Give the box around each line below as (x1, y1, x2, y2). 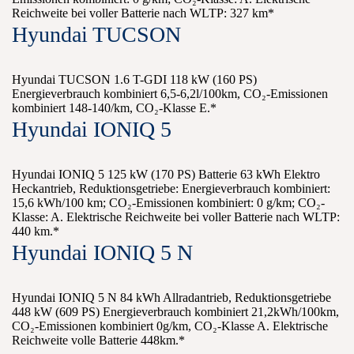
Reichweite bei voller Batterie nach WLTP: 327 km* (12, 6, 274, 21)
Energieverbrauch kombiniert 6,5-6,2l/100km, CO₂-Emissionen (12, 87, 328, 101)
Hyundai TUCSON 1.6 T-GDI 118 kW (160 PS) (12, 73, 257, 87)
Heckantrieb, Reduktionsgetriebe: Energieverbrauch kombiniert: (12, 182, 330, 196)
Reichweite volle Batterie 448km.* (12, 333, 185, 348)
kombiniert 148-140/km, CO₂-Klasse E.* (12, 101, 217, 115)
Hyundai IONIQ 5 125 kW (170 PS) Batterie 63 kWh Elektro (12, 168, 320, 182)
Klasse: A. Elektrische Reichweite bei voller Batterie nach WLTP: (12, 210, 340, 224)
